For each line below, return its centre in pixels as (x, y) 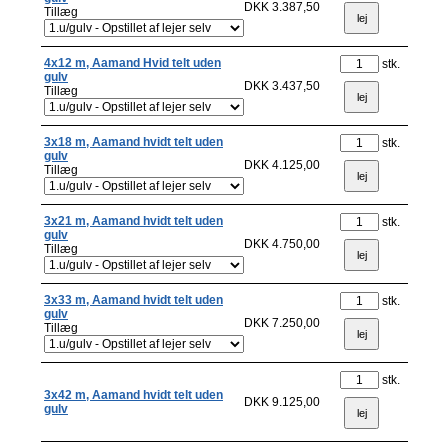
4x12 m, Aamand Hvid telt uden (132, 63)
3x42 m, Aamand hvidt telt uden (133, 395)
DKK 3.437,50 (282, 86)
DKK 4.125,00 (282, 165)
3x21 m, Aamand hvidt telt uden (133, 221)
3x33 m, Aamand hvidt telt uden (133, 300)
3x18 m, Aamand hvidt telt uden (133, 142)
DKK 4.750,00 (282, 244)
